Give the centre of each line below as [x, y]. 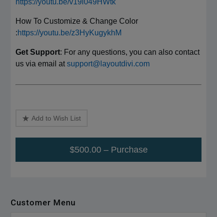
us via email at [41, 63]
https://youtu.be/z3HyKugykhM [70, 32]
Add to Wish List [56, 118]
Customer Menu [43, 203]
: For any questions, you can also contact [130, 52]
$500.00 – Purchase [108, 149]
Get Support [38, 52]
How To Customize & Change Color [77, 21]
